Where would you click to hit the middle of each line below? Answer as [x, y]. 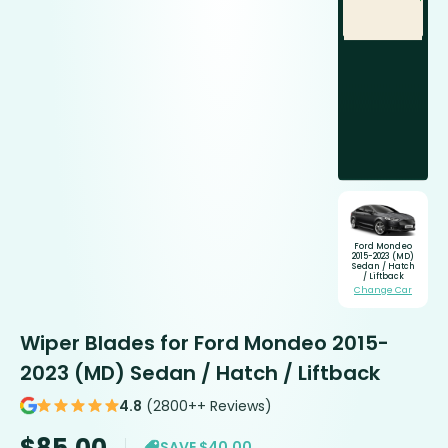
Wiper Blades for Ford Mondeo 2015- [204, 342]
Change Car [383, 289]
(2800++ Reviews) [207, 405]
